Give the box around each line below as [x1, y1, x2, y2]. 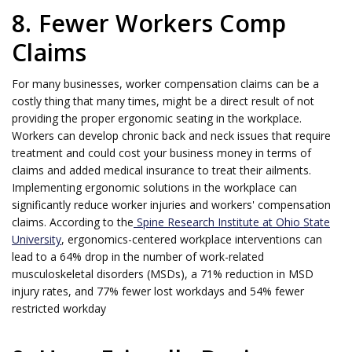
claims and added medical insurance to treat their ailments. [12, 163, 311, 178]
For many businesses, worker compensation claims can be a [12, 76, 319, 92]
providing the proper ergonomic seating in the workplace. [12, 111, 302, 126]
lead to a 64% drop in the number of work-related [12, 249, 264, 265]
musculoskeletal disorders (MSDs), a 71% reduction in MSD [12, 266, 313, 282]
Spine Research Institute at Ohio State [134, 214, 330, 230]
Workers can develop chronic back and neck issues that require [12, 128, 331, 144]
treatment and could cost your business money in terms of [12, 145, 311, 161]
